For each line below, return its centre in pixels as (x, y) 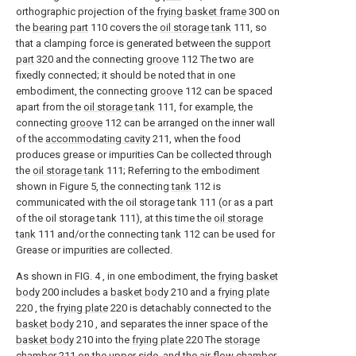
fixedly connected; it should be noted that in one (126, 75)
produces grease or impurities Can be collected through (144, 155)
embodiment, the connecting (83, 91)
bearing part (60, 27)
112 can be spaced (228, 91)
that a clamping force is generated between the (125, 43)
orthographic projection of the (86, 12)
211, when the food (195, 139)
